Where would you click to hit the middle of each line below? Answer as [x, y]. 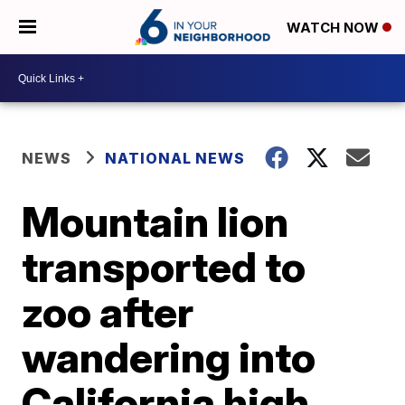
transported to [164, 267]
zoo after [108, 312]
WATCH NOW [334, 28]
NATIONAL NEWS [175, 158]
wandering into [169, 357]
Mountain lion [155, 221]
